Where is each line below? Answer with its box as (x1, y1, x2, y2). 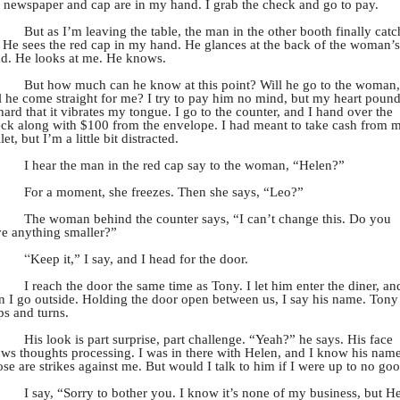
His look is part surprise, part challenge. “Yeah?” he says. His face (24, 331, 393, 347)
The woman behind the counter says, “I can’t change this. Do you (24, 211, 391, 227)
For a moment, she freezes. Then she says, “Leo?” (24, 184, 304, 200)
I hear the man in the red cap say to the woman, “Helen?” (24, 157, 345, 173)
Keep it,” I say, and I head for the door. (30, 251, 248, 267)
